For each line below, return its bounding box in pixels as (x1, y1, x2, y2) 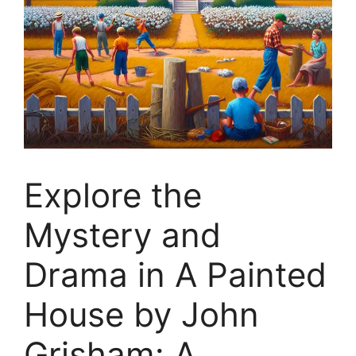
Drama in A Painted (24, 254, 327, 295)
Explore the (24, 175, 202, 215)
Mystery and (24, 215, 221, 255)
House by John (24, 294, 259, 335)
